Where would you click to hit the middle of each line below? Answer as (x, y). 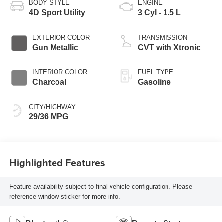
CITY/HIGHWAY (52, 107)
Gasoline (154, 82)
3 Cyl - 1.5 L (159, 13)
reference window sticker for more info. (65, 196)
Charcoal (49, 82)
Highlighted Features (57, 162)
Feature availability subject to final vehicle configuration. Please (101, 186)
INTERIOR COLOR (59, 72)
